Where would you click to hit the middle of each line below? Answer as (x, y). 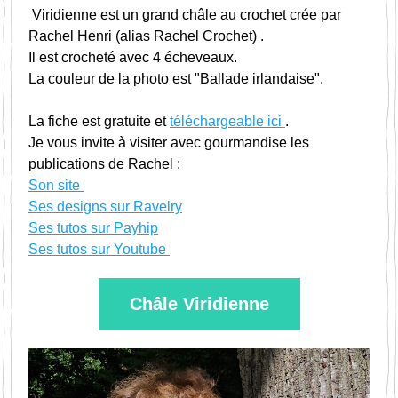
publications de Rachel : (104, 164)
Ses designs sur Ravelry (105, 207)
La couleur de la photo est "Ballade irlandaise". (176, 79)
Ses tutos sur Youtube (99, 249)
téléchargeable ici (227, 121)
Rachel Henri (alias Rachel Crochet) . (148, 36)
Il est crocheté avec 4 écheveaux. (133, 57)
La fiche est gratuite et (99, 121)
